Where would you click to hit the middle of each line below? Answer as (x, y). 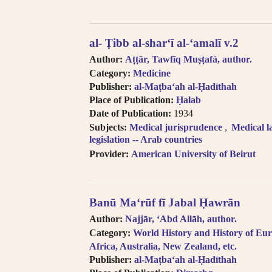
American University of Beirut (193, 154)
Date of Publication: (130, 113)
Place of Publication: (131, 100)
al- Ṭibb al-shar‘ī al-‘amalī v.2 (164, 42)
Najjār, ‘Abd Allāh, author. (181, 219)
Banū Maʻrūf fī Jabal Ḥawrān (165, 202)
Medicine (152, 73)
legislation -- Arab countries (146, 140)
